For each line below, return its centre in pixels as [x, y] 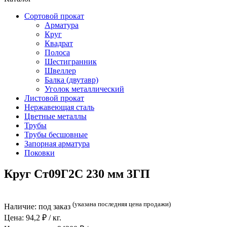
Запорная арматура [57, 143]
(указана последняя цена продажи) [122, 204]
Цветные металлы [55, 116]
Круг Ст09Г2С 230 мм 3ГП [77, 174]
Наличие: [21, 207]
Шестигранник [71, 61]
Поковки [40, 153]
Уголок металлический [84, 89]
